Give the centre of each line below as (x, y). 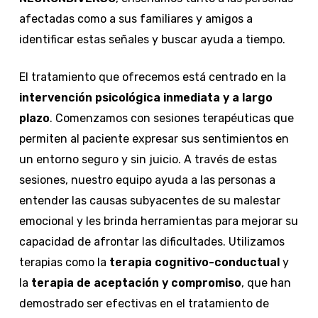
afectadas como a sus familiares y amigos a (136, 18)
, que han (266, 283)
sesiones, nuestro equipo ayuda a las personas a (147, 180)
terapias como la (64, 262)
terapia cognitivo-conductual (194, 262)
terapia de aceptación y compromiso (136, 283)
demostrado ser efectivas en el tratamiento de (144, 303)
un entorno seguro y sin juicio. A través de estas (148, 159)
